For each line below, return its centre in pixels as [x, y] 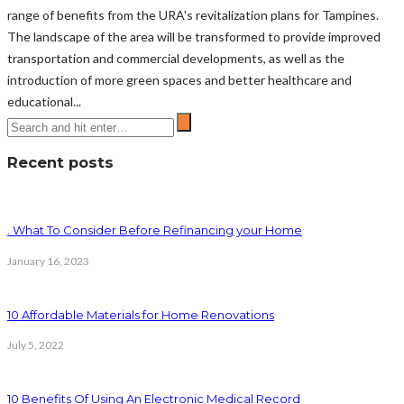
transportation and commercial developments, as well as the [176, 58]
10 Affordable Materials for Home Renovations [141, 314]
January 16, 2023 [48, 261]
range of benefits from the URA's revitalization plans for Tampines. [193, 14]
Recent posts [60, 162]
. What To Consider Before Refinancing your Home [155, 230]
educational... [44, 101]
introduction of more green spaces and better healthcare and [179, 79]
